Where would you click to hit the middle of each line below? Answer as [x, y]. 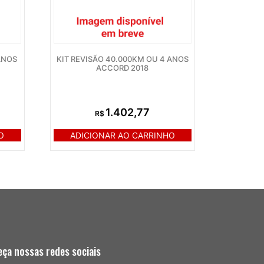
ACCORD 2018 [123, 68]
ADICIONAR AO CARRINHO [122, 136]
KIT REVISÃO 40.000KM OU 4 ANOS [122, 59]
